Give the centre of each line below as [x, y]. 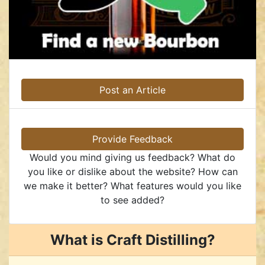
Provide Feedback [132, 139]
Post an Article [132, 90]
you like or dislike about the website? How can [132, 171]
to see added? [132, 200]
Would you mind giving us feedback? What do [132, 157]
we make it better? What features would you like [132, 185]
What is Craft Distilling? [132, 240]
